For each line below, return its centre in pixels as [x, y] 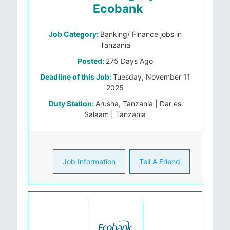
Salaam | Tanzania [115, 114]
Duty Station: [72, 103]
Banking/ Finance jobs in [141, 34]
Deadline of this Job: [76, 77]
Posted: [91, 61]
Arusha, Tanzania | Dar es [138, 103]
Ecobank [118, 9]
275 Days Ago [129, 61]
